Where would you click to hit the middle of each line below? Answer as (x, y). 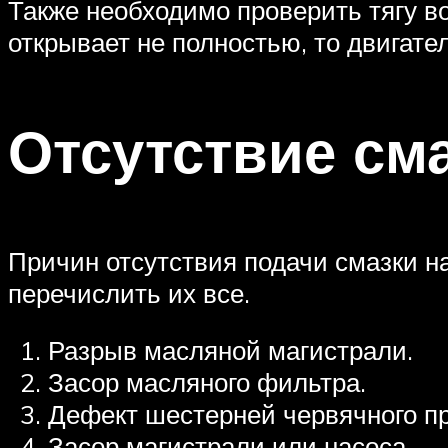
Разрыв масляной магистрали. (230, 350)
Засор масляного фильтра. (207, 382)
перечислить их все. (129, 292)
